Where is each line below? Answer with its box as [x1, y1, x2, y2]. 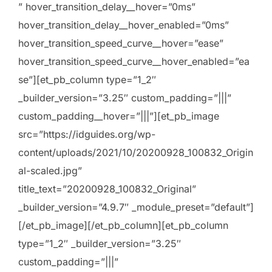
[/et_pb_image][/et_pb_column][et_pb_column [18, 219, 228, 232]
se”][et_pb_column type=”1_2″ [18, 73, 156, 86]
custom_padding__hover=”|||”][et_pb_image [18, 110, 219, 123]
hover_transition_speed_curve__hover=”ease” [18, 37, 223, 50]
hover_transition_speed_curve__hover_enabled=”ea [18, 55, 250, 68]
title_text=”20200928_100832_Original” [18, 183, 196, 195]
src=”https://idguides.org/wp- [18, 128, 155, 141]
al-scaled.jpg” [18, 165, 82, 177]
